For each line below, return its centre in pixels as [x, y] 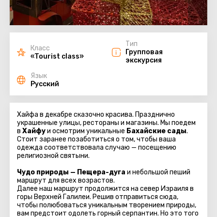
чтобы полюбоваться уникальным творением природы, [107, 205]
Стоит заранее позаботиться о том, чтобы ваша [96, 139]
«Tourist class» [57, 56]
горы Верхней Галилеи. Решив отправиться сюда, [98, 197]
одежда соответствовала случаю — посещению [97, 147]
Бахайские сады [156, 131]
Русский [45, 84]
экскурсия [144, 60]
